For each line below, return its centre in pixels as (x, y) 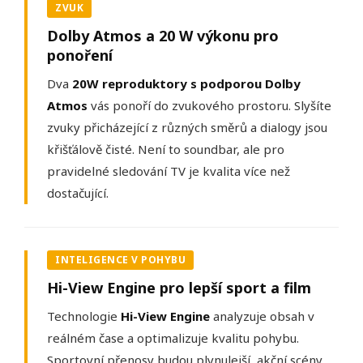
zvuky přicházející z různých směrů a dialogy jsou (187, 128)
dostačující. (78, 193)
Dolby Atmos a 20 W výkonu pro (163, 36)
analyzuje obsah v (262, 316)
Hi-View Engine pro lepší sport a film (179, 288)
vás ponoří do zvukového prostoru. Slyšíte (209, 106)
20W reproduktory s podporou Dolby (186, 84)
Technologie (84, 316)
